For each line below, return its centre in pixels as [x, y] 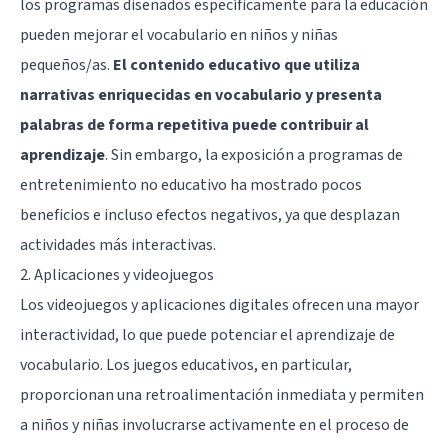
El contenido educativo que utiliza [236, 64]
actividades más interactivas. [118, 244]
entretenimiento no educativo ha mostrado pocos [191, 184]
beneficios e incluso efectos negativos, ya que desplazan [210, 214]
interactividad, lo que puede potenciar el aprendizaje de [207, 334]
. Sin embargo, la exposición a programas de [254, 154]
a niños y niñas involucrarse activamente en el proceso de [214, 424]
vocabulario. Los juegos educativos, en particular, [186, 364]
